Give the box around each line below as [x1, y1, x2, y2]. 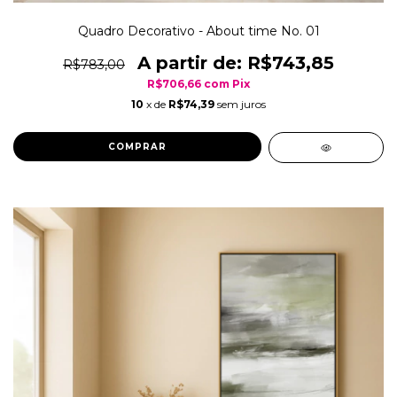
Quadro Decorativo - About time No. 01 [77, 23, 320, 40]
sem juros [217, 97, 266, 112]
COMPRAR [107, 141, 167, 153]
